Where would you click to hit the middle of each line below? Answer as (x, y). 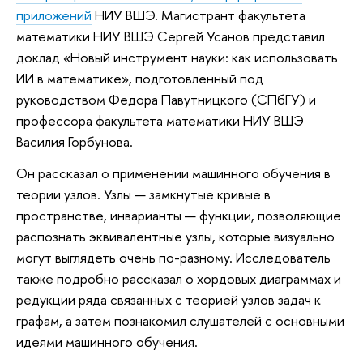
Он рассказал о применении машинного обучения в (173, 173)
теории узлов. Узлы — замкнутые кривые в (143, 194)
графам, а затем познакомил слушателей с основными (180, 321)
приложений (54, 15)
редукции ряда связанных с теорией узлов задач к (169, 300)
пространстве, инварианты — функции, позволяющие (179, 216)
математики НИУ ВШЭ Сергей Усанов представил (171, 36)
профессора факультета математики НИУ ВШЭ (160, 120)
